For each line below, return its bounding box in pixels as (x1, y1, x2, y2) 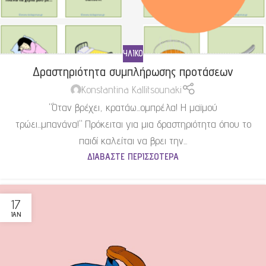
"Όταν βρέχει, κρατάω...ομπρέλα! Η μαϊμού (49, 101, 217, 114)
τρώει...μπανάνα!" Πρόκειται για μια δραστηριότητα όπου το (15, 118, 251, 131)
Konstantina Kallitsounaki (81, 83, 182, 96)
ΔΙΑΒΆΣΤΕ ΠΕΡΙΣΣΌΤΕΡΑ (87, 150, 179, 163)
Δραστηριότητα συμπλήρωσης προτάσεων (33, 63, 233, 79)
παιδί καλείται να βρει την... (79, 134, 187, 147)
